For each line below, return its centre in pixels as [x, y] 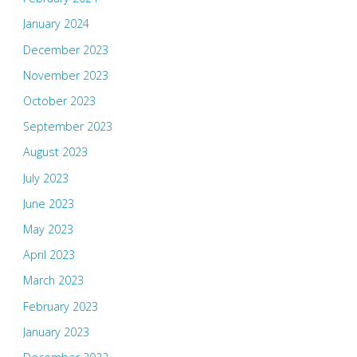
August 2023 [55, 152]
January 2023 [56, 331]
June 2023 [48, 203]
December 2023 [65, 49]
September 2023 [67, 127]
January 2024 [56, 24]
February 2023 [60, 306]
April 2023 [49, 255]
